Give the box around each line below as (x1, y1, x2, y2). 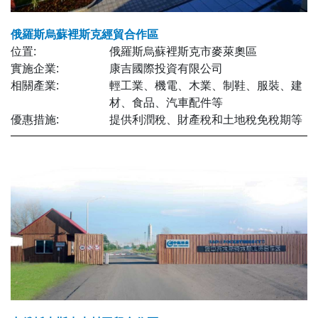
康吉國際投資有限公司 (109, 62, 224, 75)
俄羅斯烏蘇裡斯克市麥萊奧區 (109, 45, 258, 58)
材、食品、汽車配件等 (109, 97, 224, 109)
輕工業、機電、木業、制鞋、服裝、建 (109, 79, 303, 92)
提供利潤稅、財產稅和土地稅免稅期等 (109, 114, 303, 126)
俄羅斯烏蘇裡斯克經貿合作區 (11, 28, 158, 41)
